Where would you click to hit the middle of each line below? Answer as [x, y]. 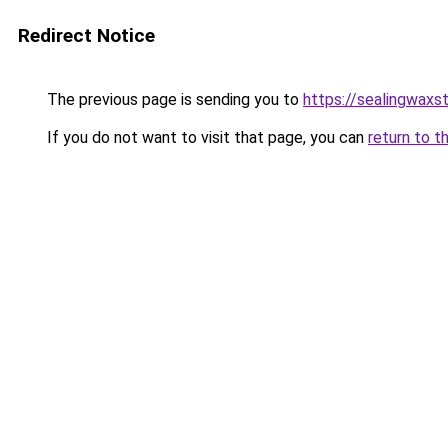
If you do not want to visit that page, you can [205, 137]
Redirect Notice [86, 35]
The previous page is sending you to [173, 99]
